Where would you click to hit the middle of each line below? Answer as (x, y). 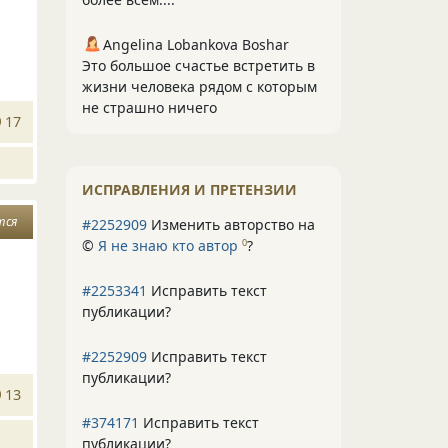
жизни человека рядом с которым (199, 86)
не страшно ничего (149, 107)
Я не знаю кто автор (168, 245)
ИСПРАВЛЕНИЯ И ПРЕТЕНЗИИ (189, 189)
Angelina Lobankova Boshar (196, 44)
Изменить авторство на (231, 224)
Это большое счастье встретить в (198, 65)
